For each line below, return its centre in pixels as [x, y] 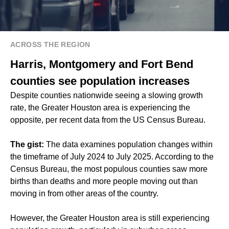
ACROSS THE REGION [50, 44]
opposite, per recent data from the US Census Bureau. [108, 120]
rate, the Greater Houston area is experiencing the [100, 107]
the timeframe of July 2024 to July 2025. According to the [112, 156]
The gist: [28, 144]
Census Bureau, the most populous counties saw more [109, 169]
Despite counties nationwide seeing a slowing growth [107, 95]
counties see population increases [100, 81]
